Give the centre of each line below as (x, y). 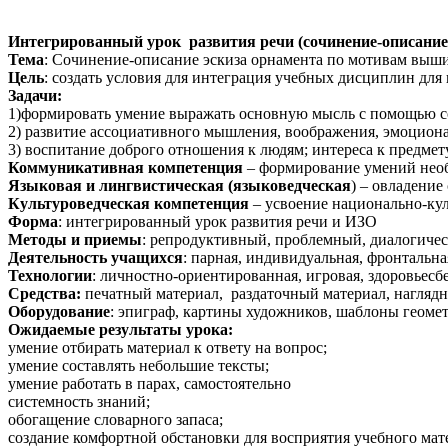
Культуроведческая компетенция (128, 204)
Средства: (44, 294)
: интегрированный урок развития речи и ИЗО (217, 222)
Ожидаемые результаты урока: (120, 330)
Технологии (50, 276)
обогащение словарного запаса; (115, 420)
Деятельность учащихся (95, 258)
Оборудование (59, 312)
